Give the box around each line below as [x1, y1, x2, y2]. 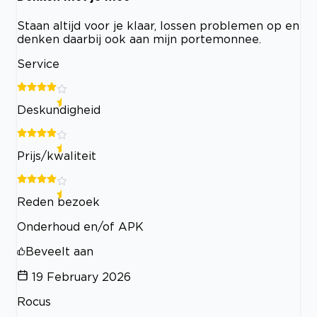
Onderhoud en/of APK [17, 219, 144, 233]
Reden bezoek [17, 195, 100, 208]
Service [17, 57, 59, 70]
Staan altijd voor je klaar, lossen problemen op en [17, 18, 299, 32]
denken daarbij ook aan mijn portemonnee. [17, 32, 261, 45]
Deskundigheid [17, 103, 100, 116]
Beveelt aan [25, 244, 93, 258]
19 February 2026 [32, 270, 131, 283]
